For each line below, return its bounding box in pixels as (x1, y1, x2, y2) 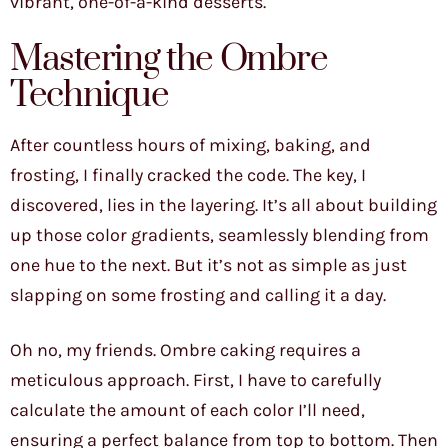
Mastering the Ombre (10, 37, 328, 83)
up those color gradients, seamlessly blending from (10, 224, 429, 247)
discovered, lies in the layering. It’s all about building (10, 194, 437, 217)
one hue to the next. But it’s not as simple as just (10, 254, 407, 277)
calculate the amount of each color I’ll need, (10, 399, 365, 422)
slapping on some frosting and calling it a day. (10, 284, 386, 307)
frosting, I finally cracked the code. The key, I (10, 164, 366, 187)
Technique (10, 73, 169, 119)
